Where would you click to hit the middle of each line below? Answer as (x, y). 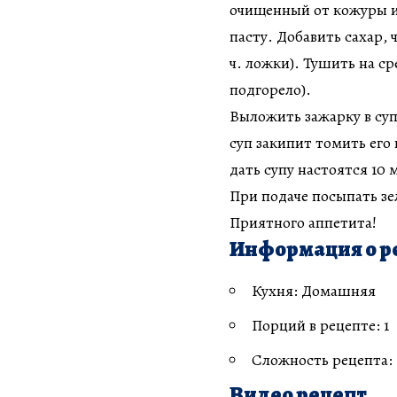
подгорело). (270, 89)
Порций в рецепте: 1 (320, 325)
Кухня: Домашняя (314, 290)
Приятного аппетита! (303, 222)
